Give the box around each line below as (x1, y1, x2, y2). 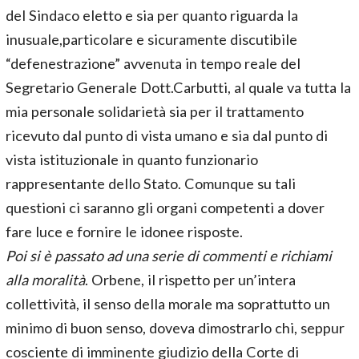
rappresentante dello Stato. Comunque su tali (6, 175, 296, 192)
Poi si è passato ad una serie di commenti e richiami (6, 247, 332, 264)
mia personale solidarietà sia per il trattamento (6, 103, 304, 120)
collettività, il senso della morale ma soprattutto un (6, 295, 330, 313)
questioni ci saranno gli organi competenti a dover (6, 199, 325, 216)
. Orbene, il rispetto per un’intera (85, 271, 296, 288)
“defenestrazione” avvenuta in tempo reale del (6, 54, 301, 72)
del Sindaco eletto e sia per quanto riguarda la (6, 6, 298, 24)
